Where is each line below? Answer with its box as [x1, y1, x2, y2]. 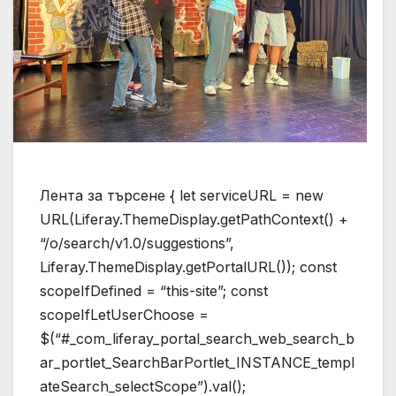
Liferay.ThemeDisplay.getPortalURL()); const [40, 258, 337, 277]
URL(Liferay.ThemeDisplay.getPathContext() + [40, 210, 348, 229]
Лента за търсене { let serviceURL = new [40, 187, 324, 205]
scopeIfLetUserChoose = [40, 306, 209, 324]
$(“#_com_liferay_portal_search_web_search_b [40, 330, 354, 348]
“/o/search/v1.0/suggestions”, [40, 234, 234, 253]
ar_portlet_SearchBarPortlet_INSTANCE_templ [40, 354, 354, 372]
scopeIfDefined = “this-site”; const [40, 282, 268, 301]
